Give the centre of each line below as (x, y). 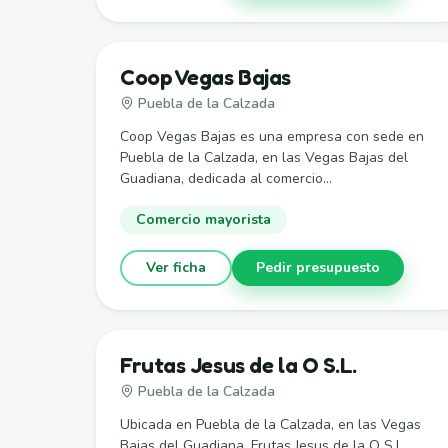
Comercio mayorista (203, 219)
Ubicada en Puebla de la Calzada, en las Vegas (270, 424)
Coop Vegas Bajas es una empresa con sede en (272, 136)
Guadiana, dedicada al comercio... (226, 178)
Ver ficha (176, 267)
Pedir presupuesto (318, 267)
